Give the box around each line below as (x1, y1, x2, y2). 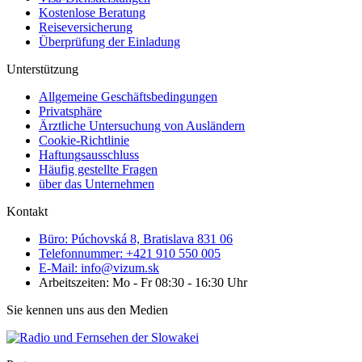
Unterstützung (6, 62, 78, 77)
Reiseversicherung (39, 20, 133, 35)
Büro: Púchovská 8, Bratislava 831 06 (39, 232, 233, 246)
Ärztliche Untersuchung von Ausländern (39, 119, 245, 133)
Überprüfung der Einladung (39, 35, 180, 49)
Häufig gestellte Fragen (39, 162, 158, 177)
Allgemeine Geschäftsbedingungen (39, 90, 217, 104)
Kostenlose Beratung (39, 6, 145, 20)
